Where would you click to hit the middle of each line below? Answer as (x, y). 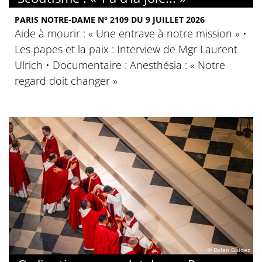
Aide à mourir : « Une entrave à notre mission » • (131, 33)
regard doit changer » (66, 81)
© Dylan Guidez (229, 250)
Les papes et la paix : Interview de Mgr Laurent (126, 49)
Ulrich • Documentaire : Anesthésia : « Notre (120, 65)
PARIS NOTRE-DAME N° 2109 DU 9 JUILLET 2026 (110, 20)
